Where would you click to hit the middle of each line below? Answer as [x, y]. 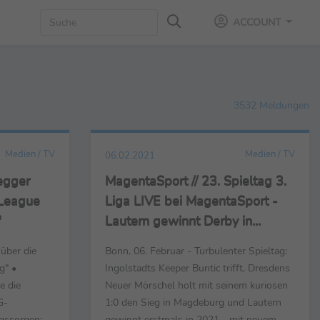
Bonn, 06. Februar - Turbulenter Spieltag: [196, 250]
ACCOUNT [256, 22]
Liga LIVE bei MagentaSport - [191, 200]
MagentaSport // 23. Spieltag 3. [196, 180]
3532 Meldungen [271, 105]
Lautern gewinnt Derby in [179, 220]
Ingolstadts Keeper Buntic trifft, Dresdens [197, 267]
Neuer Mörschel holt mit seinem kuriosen [196, 285]
